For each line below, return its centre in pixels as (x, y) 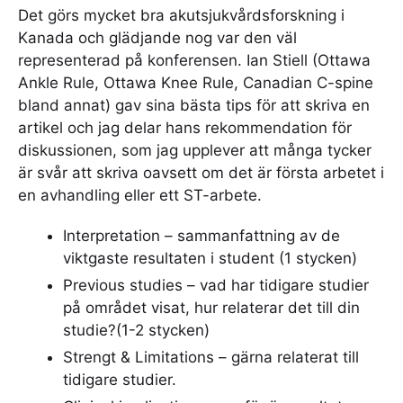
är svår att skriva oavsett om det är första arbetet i (201, 173)
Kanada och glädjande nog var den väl (157, 38)
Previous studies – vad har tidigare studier (216, 286)
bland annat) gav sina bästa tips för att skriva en (194, 106)
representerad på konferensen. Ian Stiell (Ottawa (194, 61)
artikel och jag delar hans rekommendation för (185, 128)
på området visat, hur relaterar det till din (211, 308)
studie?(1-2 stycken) (136, 331)
